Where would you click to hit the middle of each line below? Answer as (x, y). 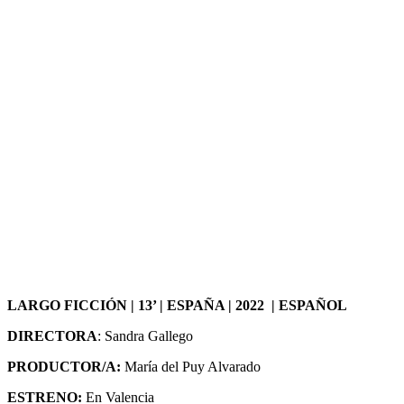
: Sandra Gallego (145, 335)
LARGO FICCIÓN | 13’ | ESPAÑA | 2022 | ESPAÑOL (177, 305)
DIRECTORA (52, 335)
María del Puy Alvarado (191, 366)
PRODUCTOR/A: (64, 366)
